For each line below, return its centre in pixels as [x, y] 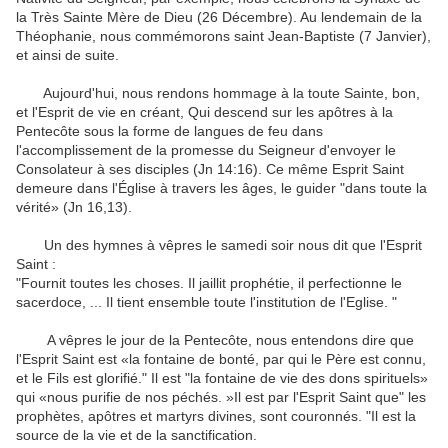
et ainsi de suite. [67, 55]
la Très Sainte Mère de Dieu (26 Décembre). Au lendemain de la [219, 17]
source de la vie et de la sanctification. [136, 435]
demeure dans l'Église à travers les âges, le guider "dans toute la [221, 188]
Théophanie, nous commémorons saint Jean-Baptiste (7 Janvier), [223, 36]
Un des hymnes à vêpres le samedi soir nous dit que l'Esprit [219, 245]
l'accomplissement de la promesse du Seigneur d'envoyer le [206, 150]
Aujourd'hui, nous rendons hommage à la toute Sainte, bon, [218, 93]
